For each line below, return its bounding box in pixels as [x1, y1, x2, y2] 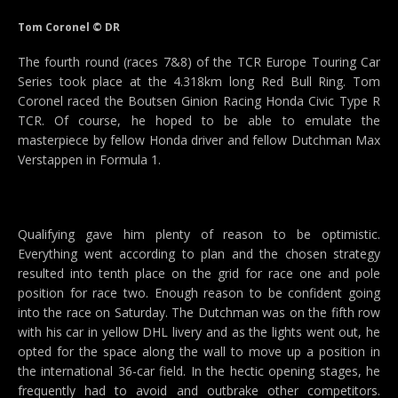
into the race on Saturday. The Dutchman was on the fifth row [18, 304, 380, 321]
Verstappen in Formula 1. [18, 151, 161, 168]
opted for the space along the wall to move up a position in [18, 343, 380, 360]
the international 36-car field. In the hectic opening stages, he [18, 362, 380, 379]
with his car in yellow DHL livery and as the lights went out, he [18, 323, 380, 340]
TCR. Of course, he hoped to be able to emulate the [18, 112, 380, 129]
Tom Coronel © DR [18, 20, 120, 35]
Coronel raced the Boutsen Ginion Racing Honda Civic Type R [18, 92, 380, 109]
